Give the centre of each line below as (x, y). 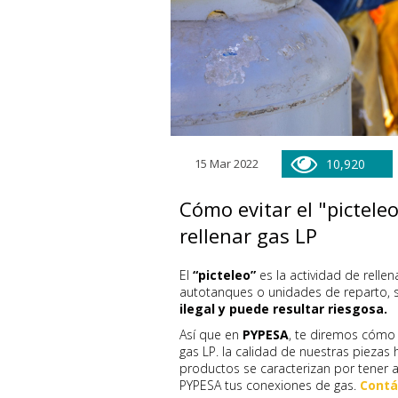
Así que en (211, 334)
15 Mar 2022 (226, 163)
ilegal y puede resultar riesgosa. (283, 309)
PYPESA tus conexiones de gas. (270, 385)
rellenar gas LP (248, 235)
